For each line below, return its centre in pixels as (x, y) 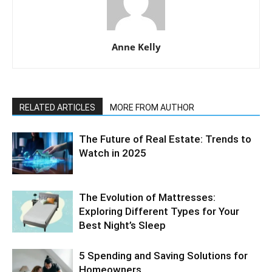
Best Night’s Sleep (122, 225)
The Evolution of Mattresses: (147, 197)
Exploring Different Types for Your (159, 211)
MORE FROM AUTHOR (152, 107)
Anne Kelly (136, 46)
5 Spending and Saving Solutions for (163, 255)
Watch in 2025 (113, 153)
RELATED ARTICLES (57, 107)
